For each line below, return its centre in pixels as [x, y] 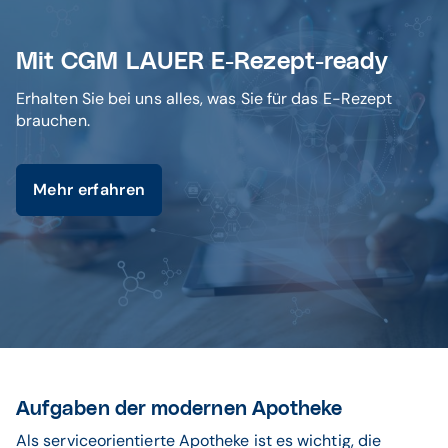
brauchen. [53, 120]
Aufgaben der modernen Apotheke [179, 409]
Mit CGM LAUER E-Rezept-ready [202, 62]
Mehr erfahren [89, 189]
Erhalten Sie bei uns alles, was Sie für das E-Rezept [204, 98]
